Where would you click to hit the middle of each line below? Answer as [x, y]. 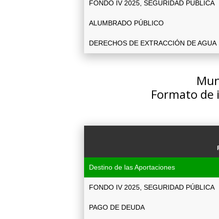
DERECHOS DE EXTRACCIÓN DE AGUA [153, 43]
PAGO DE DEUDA [117, 207]
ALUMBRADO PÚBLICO [126, 23]
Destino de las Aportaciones [132, 167]
